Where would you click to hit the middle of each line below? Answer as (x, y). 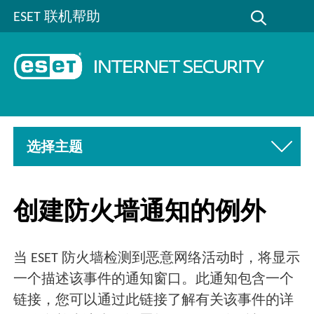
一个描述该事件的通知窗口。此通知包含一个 (154, 280)
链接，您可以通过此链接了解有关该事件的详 (154, 301)
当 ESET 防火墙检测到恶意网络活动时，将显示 (157, 259)
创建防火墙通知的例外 (140, 213)
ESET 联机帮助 (57, 17)
